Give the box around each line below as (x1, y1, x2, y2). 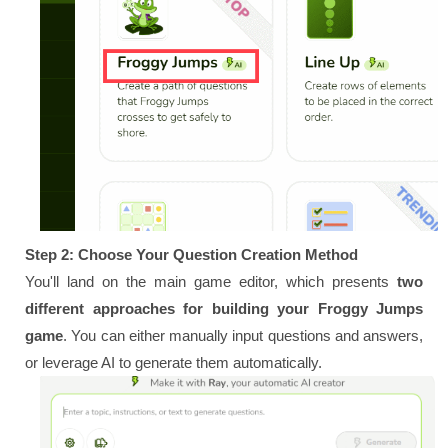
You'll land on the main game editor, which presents (25, 272, 397, 290)
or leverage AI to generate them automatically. (25, 353, 322, 371)
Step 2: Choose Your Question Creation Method (25, 245, 358, 263)
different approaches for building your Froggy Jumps (25, 299, 423, 317)
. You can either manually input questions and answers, (63, 326, 423, 344)
